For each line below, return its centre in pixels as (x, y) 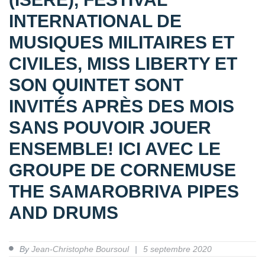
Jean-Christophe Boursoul (80, 249)
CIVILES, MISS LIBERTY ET (123, 64)
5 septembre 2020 (177, 249)
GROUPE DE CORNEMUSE (122, 170)
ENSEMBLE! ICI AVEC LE (115, 149)
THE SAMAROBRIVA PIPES (124, 192)
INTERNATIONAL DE (95, 21)
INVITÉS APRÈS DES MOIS (122, 106)
